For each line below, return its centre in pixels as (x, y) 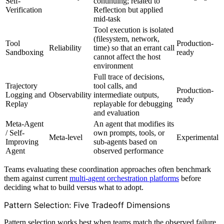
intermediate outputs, (126, 94)
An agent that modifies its (134, 123)
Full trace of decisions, (129, 76)
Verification (24, 9)
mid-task (107, 18)
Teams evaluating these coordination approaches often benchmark (107, 169)
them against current (37, 178)
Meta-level (66, 137)
